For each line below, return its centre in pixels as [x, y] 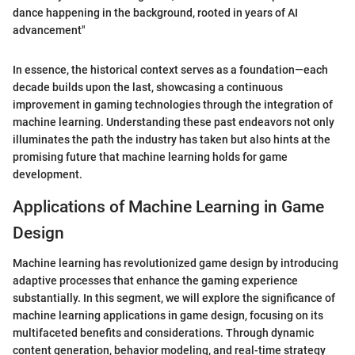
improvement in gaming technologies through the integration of [173, 104]
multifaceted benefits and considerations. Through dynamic [163, 333]
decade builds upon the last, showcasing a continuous [148, 87]
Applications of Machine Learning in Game [168, 206]
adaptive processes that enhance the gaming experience [155, 281]
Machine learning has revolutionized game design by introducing [176, 263]
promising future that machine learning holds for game [150, 157]
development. [48, 174]
